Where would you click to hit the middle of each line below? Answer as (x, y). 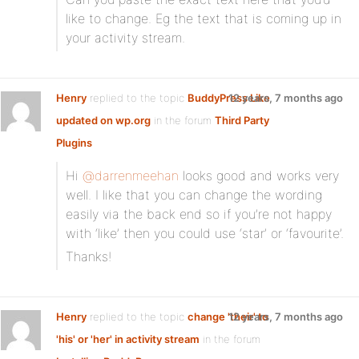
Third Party (242, 120)
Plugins (74, 143)
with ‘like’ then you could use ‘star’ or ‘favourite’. (205, 233)
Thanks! (89, 256)
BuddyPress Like (229, 98)
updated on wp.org (103, 120)
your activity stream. (125, 38)
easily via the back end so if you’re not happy (199, 214)
